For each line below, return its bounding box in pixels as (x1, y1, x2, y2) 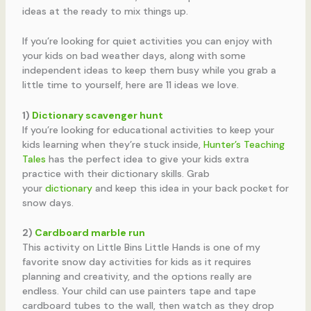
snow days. (22, 196, 74, 209)
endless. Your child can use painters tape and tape (22, 284, 256, 297)
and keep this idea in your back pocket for (92, 181, 289, 194)
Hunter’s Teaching (203, 137, 285, 151)
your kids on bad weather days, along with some (22, 49, 246, 62)
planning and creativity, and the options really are (22, 269, 252, 283)
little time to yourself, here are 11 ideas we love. (22, 78, 239, 92)
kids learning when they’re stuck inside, (22, 137, 203, 151)
